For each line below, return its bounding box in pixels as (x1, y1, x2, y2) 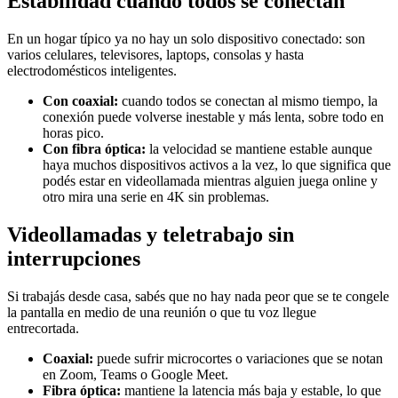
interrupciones (7, 246, 140, 270)
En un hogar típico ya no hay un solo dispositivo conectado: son (7, 31, 365, 47)
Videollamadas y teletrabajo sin (7, 222, 294, 246)
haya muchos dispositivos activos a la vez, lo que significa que (43, 157, 391, 173)
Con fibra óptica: (43, 141, 146, 157)
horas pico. (43, 125, 104, 141)
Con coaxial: (43, 93, 118, 109)
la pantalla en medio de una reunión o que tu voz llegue (7, 304, 316, 320)
